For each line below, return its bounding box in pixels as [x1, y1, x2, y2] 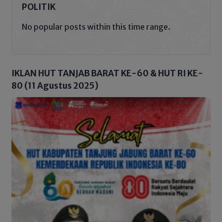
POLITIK [22, 1, 55, 13]
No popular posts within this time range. [22, 22, 170, 32]
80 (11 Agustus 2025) [11, 80, 99, 92]
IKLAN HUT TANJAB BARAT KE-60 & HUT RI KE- [11, 68, 203, 79]
